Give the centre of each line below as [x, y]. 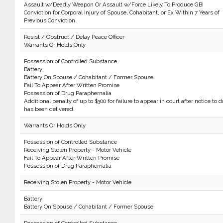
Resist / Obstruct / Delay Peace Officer [74, 37]
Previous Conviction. [50, 20]
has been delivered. [49, 109]
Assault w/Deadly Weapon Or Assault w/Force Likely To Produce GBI [113, 4]
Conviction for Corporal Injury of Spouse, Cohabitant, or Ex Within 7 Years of [121, 12]
